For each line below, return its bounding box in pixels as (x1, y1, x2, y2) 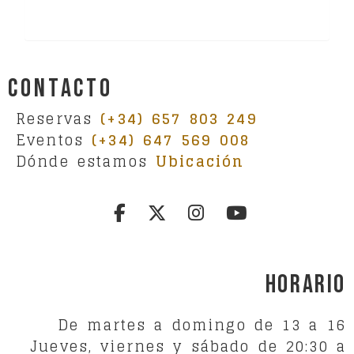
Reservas (16, 105, 101, 131)
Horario (265, 269, 346, 300)
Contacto (8, 73, 114, 104)
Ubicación (156, 148, 245, 174)
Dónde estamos (16, 148, 156, 174)
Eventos (16, 126, 92, 153)
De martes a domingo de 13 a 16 (58, 311, 346, 337)
